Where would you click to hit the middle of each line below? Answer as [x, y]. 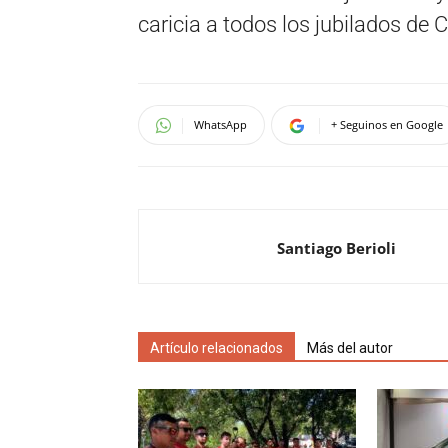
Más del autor [350, 348]
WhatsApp [220, 124]
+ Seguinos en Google [387, 124]
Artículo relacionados [216, 348]
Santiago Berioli [336, 248]
